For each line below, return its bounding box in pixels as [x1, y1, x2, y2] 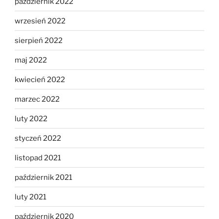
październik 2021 [15, 173, 72, 182]
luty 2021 [15, 192, 46, 201]
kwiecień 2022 [15, 75, 65, 84]
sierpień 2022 [15, 36, 63, 45]
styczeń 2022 [15, 133, 61, 143]
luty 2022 [15, 114, 47, 123]
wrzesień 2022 [15, 16, 66, 25]
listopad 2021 [15, 153, 61, 162]
